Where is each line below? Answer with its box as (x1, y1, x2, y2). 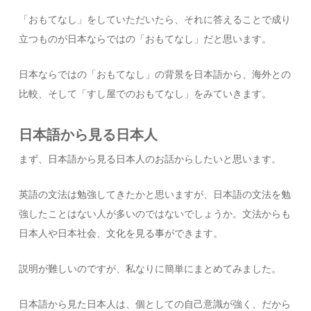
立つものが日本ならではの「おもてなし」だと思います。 (19, 34, 272, 44)
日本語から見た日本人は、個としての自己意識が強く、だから (19, 299, 292, 310)
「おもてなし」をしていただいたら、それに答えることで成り (19, 15, 292, 25)
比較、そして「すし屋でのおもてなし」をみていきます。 (19, 89, 272, 99)
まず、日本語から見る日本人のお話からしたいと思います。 (19, 154, 282, 165)
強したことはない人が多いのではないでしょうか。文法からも (19, 209, 292, 219)
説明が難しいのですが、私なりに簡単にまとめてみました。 (19, 264, 282, 274)
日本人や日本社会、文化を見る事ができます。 (19, 228, 224, 239)
